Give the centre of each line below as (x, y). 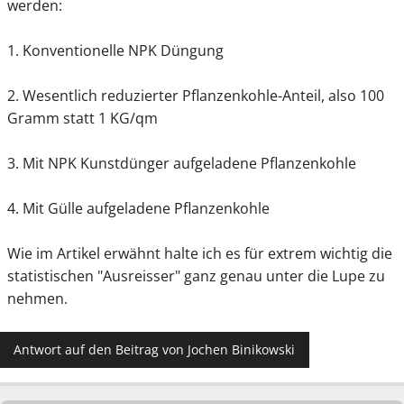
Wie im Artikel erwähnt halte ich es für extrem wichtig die (200, 253)
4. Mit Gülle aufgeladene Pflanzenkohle (138, 208)
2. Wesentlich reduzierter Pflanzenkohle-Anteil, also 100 (196, 95)
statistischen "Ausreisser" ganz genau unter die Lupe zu (196, 275)
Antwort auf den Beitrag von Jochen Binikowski (155, 350)
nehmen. (37, 298)
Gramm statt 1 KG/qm (83, 118)
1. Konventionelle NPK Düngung (115, 50)
